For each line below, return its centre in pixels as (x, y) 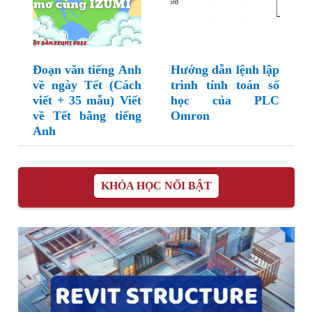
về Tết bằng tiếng (87, 116)
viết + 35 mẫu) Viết (87, 101)
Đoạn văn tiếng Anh (87, 70)
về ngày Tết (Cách (87, 85)
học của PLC (225, 101)
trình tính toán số (225, 85)
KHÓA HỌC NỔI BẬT (156, 186)
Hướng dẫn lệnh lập (225, 70)
